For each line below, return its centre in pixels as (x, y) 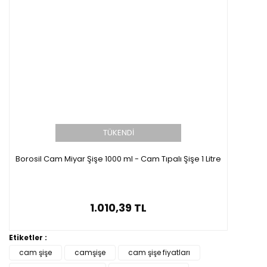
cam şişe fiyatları (159, 252)
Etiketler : (28, 237)
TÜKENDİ (118, 133)
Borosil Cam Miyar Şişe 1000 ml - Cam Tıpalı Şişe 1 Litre (118, 159)
